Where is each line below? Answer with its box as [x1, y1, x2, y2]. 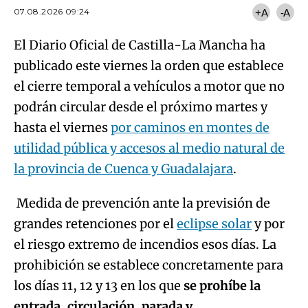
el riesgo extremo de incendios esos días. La [14, 236, 276, 253]
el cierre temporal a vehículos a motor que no [14, 78, 285, 95]
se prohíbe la [184, 278, 261, 294]
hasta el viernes [14, 120, 111, 136]
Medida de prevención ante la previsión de [14, 195, 270, 212]
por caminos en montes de [111, 120, 269, 136]
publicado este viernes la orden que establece [14, 58, 284, 74]
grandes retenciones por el [14, 216, 177, 232]
